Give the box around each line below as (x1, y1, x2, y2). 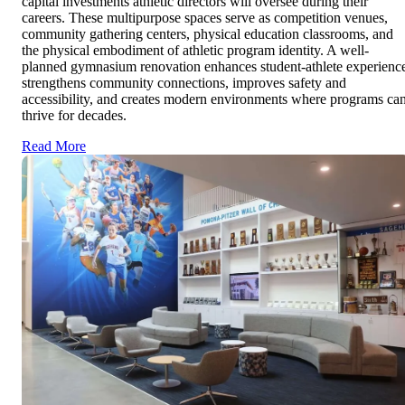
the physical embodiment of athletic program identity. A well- (22, 42, 369, 58)
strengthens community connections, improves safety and (22, 74, 346, 90)
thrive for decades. (22, 107, 127, 123)
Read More (22, 137, 86, 154)
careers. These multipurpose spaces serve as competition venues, (22, 9, 388, 25)
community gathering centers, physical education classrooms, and (22, 25, 393, 42)
